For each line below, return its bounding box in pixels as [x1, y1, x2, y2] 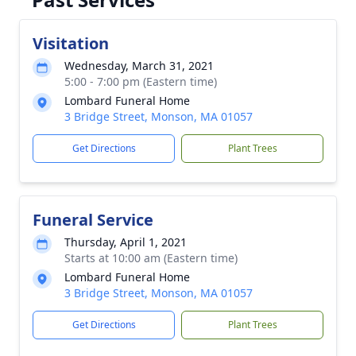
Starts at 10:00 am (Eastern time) [64, 250, 238, 265]
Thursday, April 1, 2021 [64, 234, 187, 250]
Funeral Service [33, 209, 153, 230]
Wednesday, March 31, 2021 [64, 58, 214, 73]
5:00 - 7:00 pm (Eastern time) [64, 74, 217, 89]
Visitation [33, 33, 109, 54]
